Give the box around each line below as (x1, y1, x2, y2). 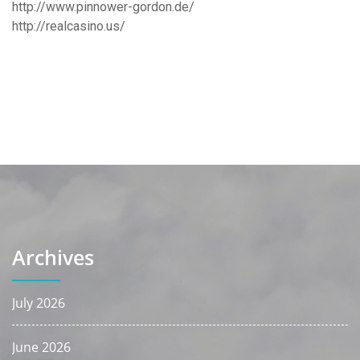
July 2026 (12, 294, 65, 312)
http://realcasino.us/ (12, 18, 125, 34)
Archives (12, 243, 94, 271)
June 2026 (12, 338, 71, 356)
